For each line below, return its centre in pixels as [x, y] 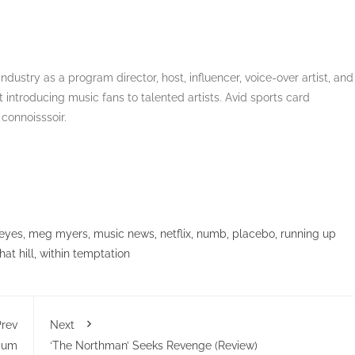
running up [308, 234]
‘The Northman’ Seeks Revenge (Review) [153, 346]
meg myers [58, 234]
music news [124, 234]
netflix [176, 234]
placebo [254, 234]
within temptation [85, 254]
